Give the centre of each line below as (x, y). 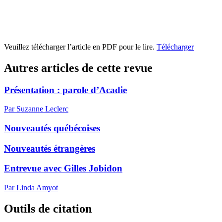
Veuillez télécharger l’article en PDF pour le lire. (80, 47)
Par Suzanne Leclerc (36, 109)
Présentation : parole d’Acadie (65, 90)
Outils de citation (48, 209)
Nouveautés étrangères (50, 148)
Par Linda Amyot (31, 188)
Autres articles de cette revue (78, 68)
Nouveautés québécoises (52, 128)
